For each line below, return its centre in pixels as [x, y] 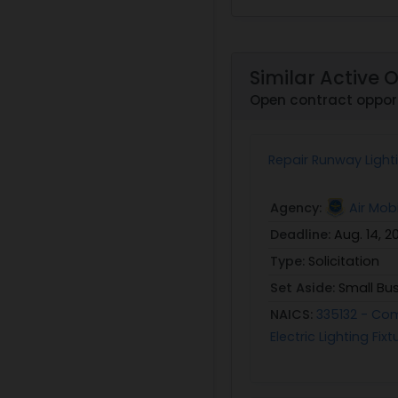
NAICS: [293, 314]
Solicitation [344, 261]
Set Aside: [304, 287]
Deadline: [302, 234]
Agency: [298, 207]
